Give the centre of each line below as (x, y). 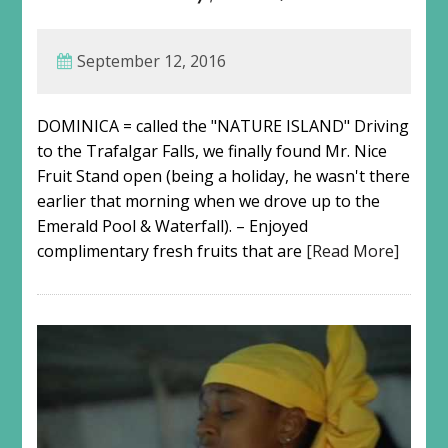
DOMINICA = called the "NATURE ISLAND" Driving (222, 126)
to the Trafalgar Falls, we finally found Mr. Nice (211, 151)
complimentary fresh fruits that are (171, 251)
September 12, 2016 (151, 61)
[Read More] (352, 251)
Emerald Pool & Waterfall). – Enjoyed (172, 226)
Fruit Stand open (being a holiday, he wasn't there (223, 176)
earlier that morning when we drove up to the (208, 201)
